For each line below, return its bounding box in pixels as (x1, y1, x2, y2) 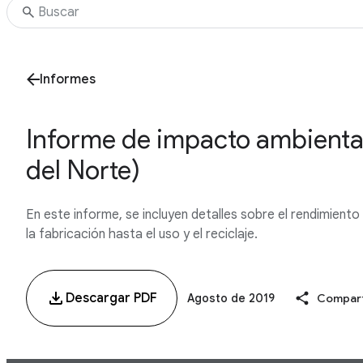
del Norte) (26, 154, 140, 187)
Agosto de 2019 (187, 291, 275, 306)
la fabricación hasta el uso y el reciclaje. (26, 226, 258, 243)
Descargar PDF (66, 290, 157, 307)
